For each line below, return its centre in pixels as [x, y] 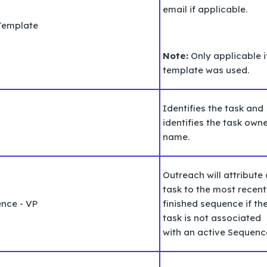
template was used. [206, 70]
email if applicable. [205, 9]
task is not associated [212, 218]
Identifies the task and [213, 108]
